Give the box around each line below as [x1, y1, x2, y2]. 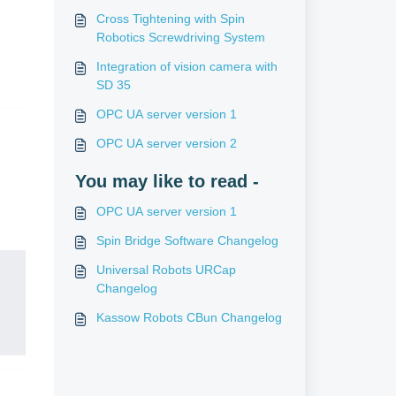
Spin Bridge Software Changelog [95, 233, 278, 247]
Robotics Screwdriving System [95, 30, 265, 44]
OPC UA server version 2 [95, 136, 237, 150]
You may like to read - [74, 171, 259, 191]
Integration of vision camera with [95, 59, 278, 73]
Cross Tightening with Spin [95, 11, 245, 26]
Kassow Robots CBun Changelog [95, 310, 282, 324]
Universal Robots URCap [95, 263, 236, 277]
